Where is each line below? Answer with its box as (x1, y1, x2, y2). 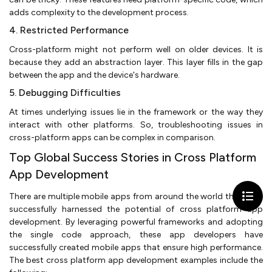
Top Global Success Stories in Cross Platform (9, 150, 256, 165)
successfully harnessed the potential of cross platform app (9, 204, 263, 215)
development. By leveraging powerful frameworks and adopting (9, 217, 263, 228)
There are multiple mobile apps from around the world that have (9, 191, 263, 202)
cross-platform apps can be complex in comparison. (9, 132, 217, 143)
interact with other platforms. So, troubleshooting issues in (9, 120, 263, 131)
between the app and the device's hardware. (9, 70, 180, 81)
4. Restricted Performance (9, 24, 129, 36)
